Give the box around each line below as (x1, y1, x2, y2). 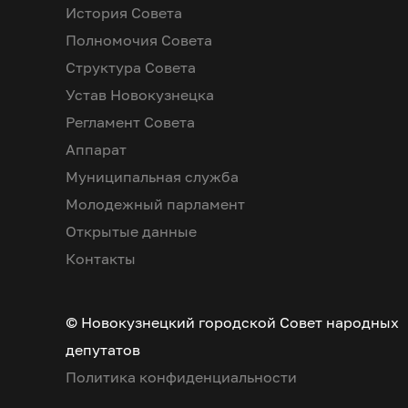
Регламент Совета (66, 112, 195, 131)
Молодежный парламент (66, 194, 245, 213)
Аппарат (66, 139, 127, 158)
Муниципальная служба (66, 167, 239, 186)
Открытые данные (66, 221, 197, 240)
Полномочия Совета (66, 30, 212, 49)
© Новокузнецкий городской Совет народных (66, 312, 399, 331)
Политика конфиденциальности (66, 367, 297, 386)
